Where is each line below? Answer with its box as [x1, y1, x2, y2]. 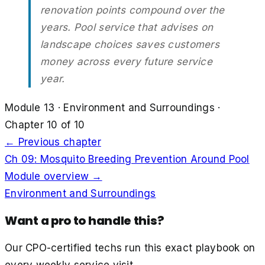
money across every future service [40, 55, 212, 67]
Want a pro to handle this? [5, 212, 164, 229]
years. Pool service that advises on [40, 21, 214, 33]
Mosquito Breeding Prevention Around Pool [40, 153, 250, 165]
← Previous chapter [5, 135, 101, 148]
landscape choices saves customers [40, 38, 219, 50]
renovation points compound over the [40, 4, 225, 16]
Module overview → [5, 170, 102, 182]
